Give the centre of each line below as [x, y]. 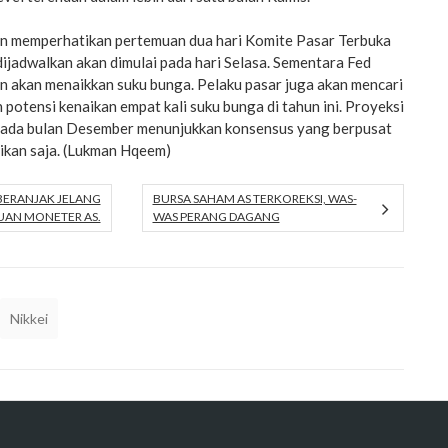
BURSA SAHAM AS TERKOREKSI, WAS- [254, 198]
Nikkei [29, 318]
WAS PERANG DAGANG [216, 216]
